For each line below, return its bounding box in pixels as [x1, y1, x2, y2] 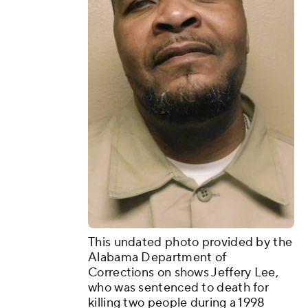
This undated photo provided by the [88, 234, 293, 251]
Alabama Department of [88, 250, 227, 266]
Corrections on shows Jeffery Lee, [88, 265, 278, 281]
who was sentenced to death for [88, 280, 269, 296]
